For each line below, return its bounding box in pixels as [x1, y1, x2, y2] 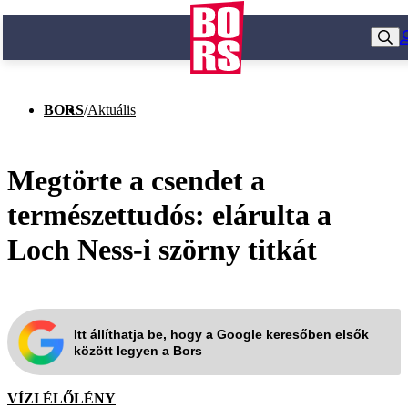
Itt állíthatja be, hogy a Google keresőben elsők [74, 326, 369, 342]
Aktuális [87, 102, 136, 117]
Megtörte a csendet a [7, 163, 265, 197]
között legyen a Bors [74, 342, 202, 358]
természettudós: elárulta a [7, 198, 331, 231]
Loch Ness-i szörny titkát [7, 232, 317, 266]
